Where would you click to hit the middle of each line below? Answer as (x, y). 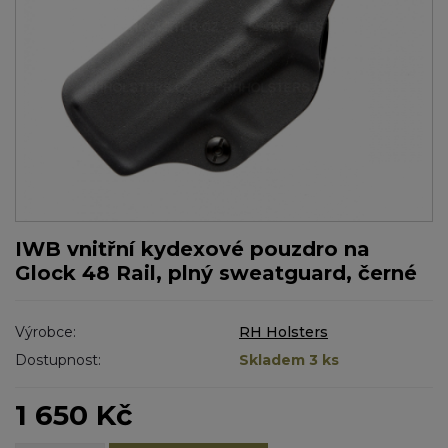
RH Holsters (283, 332)
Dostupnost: (58, 360)
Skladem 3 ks (289, 360)
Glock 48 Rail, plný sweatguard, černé (216, 273)
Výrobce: (45, 332)
